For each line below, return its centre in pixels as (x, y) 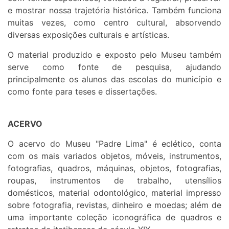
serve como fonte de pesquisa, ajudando (114, 67)
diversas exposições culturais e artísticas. (88, 35)
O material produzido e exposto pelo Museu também (114, 55)
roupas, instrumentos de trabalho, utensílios (114, 181)
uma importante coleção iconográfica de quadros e (114, 217)
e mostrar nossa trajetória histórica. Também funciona (114, 10)
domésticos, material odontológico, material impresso (114, 193)
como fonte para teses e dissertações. (82, 92)
